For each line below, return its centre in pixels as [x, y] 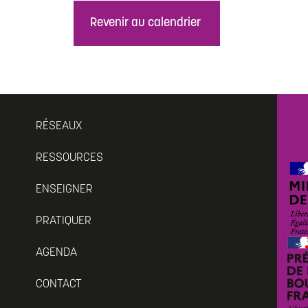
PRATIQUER [64, 221]
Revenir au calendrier [145, 23]
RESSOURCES [70, 158]
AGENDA [57, 253]
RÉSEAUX [59, 126]
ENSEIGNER [65, 190]
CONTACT [59, 285]
